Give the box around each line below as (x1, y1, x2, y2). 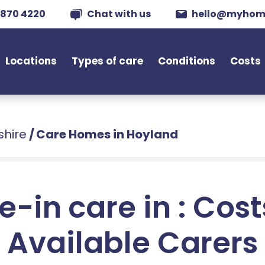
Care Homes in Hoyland (36, 126, 178, 143)
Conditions (158, 54, 215, 68)
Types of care (72, 54, 143, 68)
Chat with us (87, 7, 151, 21)
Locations (5, 54, 57, 68)
